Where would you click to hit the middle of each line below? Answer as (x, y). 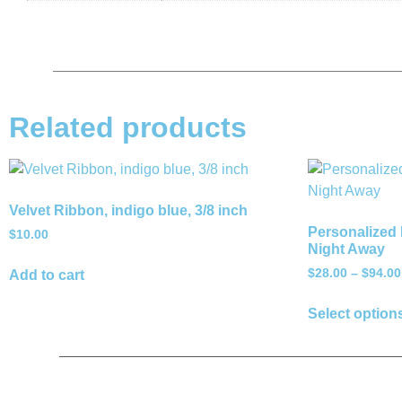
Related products (128, 128)
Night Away (347, 249)
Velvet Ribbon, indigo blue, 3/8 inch (128, 211)
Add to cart (47, 275)
